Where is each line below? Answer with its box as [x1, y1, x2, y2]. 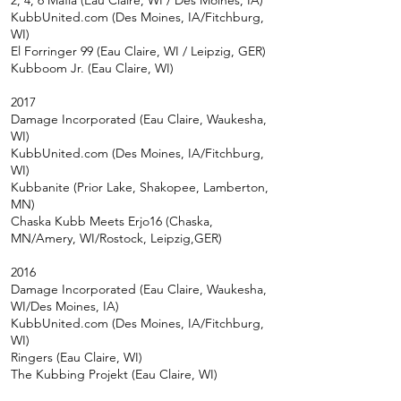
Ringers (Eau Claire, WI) [11, 349, 142, 365]
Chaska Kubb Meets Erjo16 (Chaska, [11, 213, 213, 229]
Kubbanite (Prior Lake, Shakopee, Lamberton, [11, 179, 269, 195]
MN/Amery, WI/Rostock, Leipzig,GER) [11, 230, 222, 246]
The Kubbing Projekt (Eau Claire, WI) [11, 366, 218, 382]
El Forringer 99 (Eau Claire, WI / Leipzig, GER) [11, 43, 266, 59]
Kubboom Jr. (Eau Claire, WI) [11, 60, 174, 76]
